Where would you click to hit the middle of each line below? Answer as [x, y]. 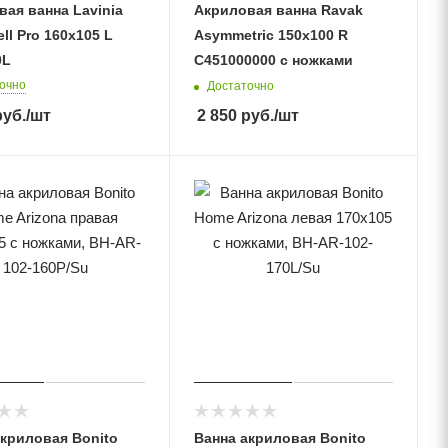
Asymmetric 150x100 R [270, 35]
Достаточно [240, 85]
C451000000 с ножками [273, 60]
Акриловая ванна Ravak [278, 10]
